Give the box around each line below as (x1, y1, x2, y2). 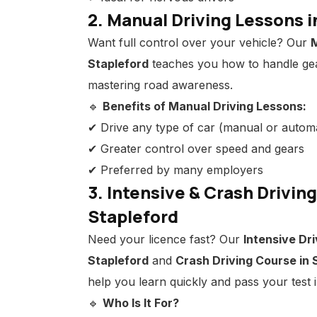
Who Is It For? (103, 296, 179, 310)
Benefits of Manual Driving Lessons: (103, 99, 306, 113)
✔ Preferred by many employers (88, 163, 263, 177)
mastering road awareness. (88, 78, 233, 92)
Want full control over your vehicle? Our (88, 35, 311, 50)
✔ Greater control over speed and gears (88, 142, 304, 156)
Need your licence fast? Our (88, 232, 243, 246)
